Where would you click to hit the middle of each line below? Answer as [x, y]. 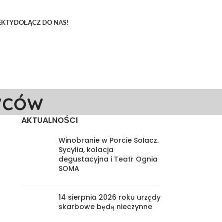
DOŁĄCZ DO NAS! [41, 22]
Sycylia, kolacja [86, 150]
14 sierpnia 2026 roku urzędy [109, 197]
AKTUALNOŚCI [49, 120]
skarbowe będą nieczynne [105, 207]
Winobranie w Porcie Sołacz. [108, 140]
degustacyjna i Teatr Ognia [108, 159]
